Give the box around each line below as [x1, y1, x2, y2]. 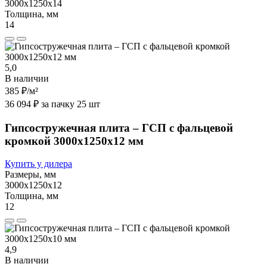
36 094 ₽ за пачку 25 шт [5, 98, 100, 109]
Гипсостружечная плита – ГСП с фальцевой [5, 121, 233, 134]
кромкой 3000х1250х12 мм [5, 134, 144, 147]
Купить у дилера [5, 159, 72, 169]
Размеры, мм [5, 169, 56, 180]
